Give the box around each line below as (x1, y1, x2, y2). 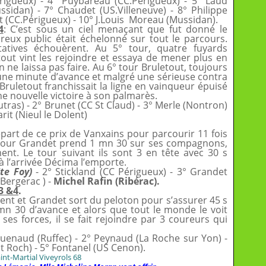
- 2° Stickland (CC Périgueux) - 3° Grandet (31, 165, 228, 178)
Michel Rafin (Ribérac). (53, 175, 160, 188)
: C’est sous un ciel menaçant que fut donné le (3, 23, 228, 36)
